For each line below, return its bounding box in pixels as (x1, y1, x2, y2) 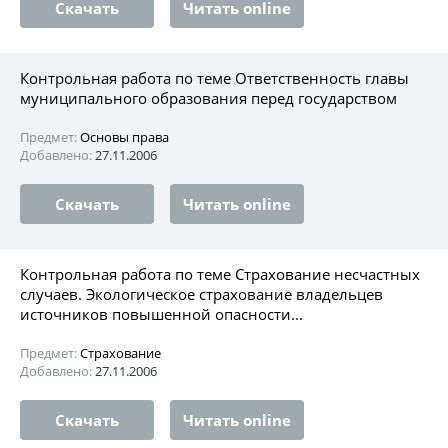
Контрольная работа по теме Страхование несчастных (20, 263, 420, 284)
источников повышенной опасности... (20, 303, 303, 324)
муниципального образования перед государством (20, 87, 397, 108)
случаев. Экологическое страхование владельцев (20, 283, 383, 304)
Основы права (80, 127, 169, 146)
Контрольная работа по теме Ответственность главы (20, 67, 409, 88)
